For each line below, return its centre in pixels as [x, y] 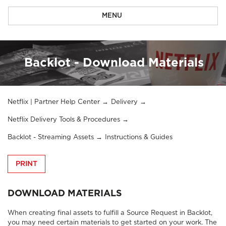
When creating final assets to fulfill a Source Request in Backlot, [110, 213]
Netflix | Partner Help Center [54, 102]
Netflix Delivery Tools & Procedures [64, 120]
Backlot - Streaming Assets [51, 137]
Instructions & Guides [139, 137]
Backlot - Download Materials [114, 63]
